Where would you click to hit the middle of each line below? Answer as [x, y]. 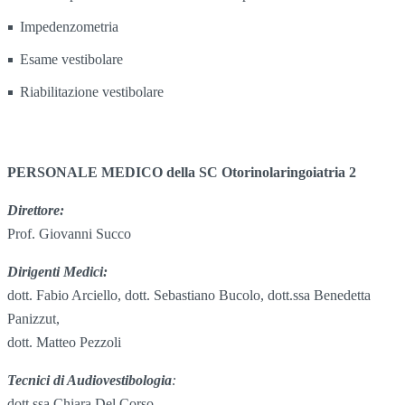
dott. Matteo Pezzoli [64, 342]
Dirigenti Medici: [57, 271]
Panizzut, [33, 318]
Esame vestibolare [71, 59]
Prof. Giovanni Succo [69, 233]
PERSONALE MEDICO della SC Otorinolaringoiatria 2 [182, 172]
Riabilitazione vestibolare [92, 91]
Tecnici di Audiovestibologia [89, 380]
